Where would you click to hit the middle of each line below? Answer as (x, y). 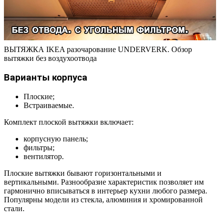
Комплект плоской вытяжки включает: (69, 122)
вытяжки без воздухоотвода (50, 58)
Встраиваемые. (49, 105)
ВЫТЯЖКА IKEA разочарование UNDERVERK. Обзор (98, 50)
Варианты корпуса (46, 78)
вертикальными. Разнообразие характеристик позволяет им (104, 182)
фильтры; (39, 147)
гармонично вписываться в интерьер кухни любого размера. (106, 191)
